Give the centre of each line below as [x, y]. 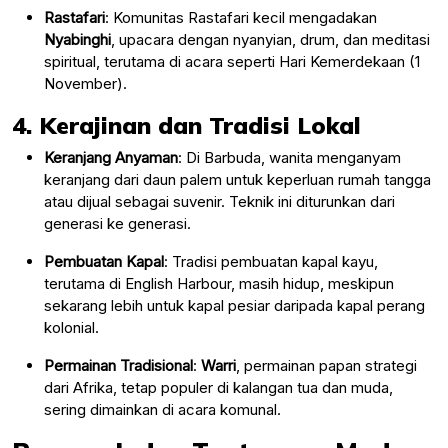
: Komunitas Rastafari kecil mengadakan [241, 17]
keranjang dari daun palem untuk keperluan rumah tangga [237, 179]
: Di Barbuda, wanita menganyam [289, 157]
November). [85, 83]
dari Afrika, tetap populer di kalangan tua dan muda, [218, 387]
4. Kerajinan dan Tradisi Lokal [186, 124]
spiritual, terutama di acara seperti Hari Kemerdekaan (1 [232, 61]
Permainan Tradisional [118, 365]
